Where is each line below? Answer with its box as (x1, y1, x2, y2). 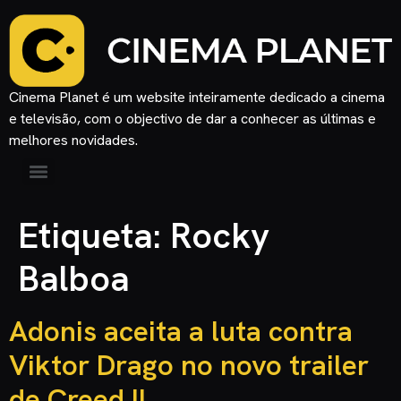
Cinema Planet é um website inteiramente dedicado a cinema (9, 87, 385, 107)
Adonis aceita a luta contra (9, 311, 353, 350)
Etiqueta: (18, 211, 170, 259)
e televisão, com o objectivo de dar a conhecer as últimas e (9, 108, 376, 128)
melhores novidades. (9, 130, 138, 149)
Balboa (18, 254, 130, 302)
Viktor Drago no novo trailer (9, 346, 369, 384)
